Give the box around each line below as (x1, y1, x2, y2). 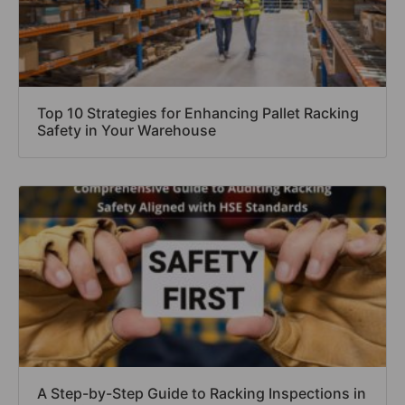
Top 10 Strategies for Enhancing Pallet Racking (37, 104, 359, 123)
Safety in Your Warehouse (37, 121, 216, 140)
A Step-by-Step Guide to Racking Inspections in (37, 384, 366, 403)
